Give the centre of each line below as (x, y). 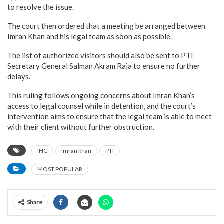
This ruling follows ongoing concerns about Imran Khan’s (101, 95)
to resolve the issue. (41, 7)
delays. (19, 76)
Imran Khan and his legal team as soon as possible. (90, 36)
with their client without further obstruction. (81, 127)
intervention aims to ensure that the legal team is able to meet (110, 116)
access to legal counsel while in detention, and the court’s (102, 106)
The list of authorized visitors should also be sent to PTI (100, 55)
